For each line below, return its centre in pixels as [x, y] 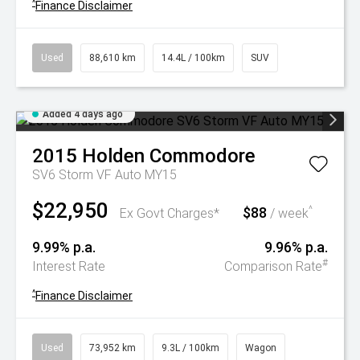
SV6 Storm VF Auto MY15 [104, 175]
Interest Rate [69, 266]
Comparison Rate [273, 266]
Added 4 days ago [83, 114]
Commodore [202, 156]
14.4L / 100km [193, 58]
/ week [288, 213]
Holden [113, 156]
